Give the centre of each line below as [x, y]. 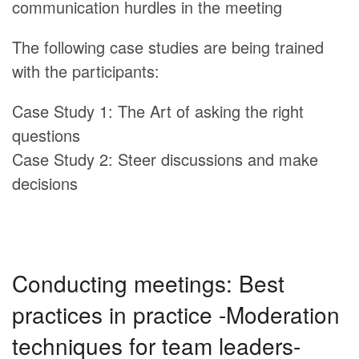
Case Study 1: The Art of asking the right [158, 111]
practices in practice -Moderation [176, 314]
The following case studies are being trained [168, 46]
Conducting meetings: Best [148, 282]
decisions [45, 183]
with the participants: [86, 71]
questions [46, 135]
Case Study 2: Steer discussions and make [165, 159]
